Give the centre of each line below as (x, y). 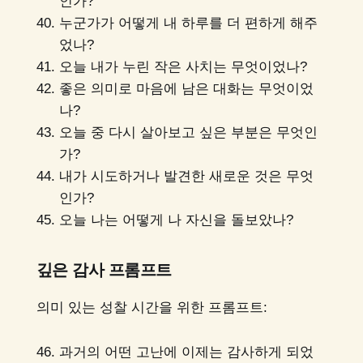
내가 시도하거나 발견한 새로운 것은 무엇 (186, 176)
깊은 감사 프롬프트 (104, 270)
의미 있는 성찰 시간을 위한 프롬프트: (152, 308)
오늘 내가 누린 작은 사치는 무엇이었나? (183, 66)
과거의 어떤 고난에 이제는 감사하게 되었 (186, 352)
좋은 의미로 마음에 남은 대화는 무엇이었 (186, 88)
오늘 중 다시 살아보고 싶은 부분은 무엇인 (188, 132)
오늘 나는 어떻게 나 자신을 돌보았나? (176, 220)
